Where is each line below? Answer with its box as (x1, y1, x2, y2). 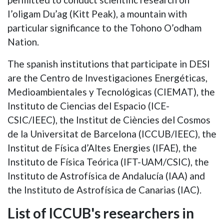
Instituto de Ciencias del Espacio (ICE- (7, 99, 169, 111)
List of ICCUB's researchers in (7, 204, 194, 221)
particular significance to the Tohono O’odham (7, 21, 201, 33)
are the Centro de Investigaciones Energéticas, (7, 71, 207, 83)
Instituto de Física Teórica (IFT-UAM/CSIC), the (7, 155, 209, 167)
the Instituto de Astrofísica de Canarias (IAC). (7, 183, 201, 195)
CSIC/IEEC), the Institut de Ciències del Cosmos (7, 113, 210, 125)
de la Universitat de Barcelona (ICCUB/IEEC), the (7, 127, 216, 139)
